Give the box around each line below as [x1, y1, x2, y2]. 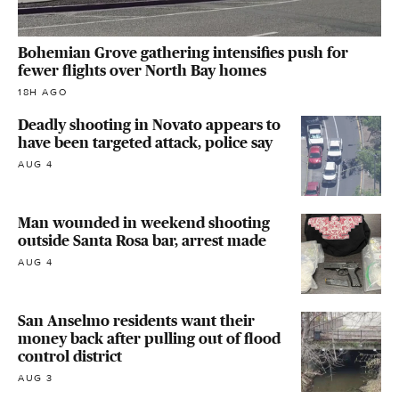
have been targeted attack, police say [18, 134, 273, 152]
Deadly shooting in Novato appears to [18, 116, 281, 134]
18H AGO [18, 86, 68, 99]
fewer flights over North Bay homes [18, 61, 266, 80]
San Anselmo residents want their [18, 312, 255, 330]
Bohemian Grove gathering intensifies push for [18, 44, 348, 62]
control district [18, 347, 122, 366]
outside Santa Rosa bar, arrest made [18, 232, 266, 250]
